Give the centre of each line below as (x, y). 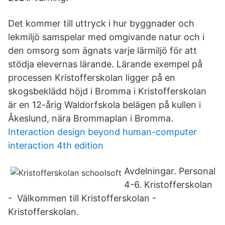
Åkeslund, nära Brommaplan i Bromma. (91, 118)
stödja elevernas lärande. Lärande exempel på (105, 64)
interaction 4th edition (56, 145)
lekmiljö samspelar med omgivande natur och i (106, 37)
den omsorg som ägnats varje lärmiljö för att (102, 50)
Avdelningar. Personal (170, 171)
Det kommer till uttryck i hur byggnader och (101, 23)
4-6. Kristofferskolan (168, 185)
